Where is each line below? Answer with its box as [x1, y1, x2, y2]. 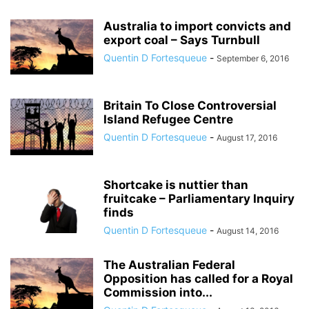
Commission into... [103, 286, 212, 299]
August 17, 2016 [217, 132, 277, 143]
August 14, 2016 [217, 226, 279, 236]
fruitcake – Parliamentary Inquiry [103, 192, 295, 206]
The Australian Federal [103, 258, 235, 272]
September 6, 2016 [217, 53, 289, 63]
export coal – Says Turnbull [103, 33, 263, 47]
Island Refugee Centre [103, 112, 233, 126]
